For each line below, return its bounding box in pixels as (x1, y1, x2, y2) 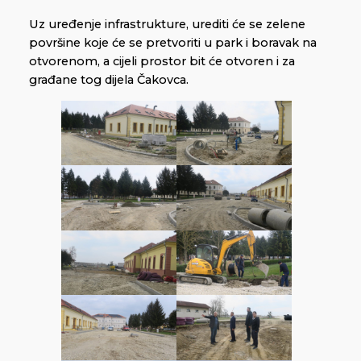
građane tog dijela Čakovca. (29, 72, 189, 87)
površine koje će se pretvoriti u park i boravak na (29, 35, 317, 50)
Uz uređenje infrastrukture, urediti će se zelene (29, 16, 305, 31)
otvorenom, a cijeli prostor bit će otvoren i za (29, 53, 295, 68)
